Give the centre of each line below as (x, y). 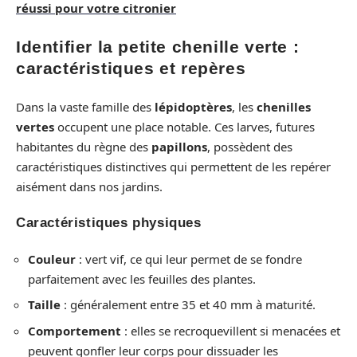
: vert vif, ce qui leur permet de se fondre (189, 259)
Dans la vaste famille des (85, 106)
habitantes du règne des (84, 146)
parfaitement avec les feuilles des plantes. (142, 279)
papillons (179, 146)
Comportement (75, 330)
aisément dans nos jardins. (89, 186)
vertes (35, 126)
